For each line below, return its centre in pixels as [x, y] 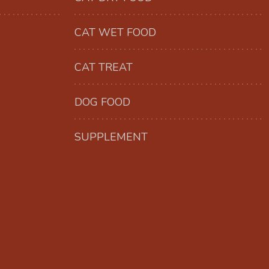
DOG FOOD [102, 102]
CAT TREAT [104, 68]
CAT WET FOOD [115, 33]
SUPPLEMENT [111, 137]
